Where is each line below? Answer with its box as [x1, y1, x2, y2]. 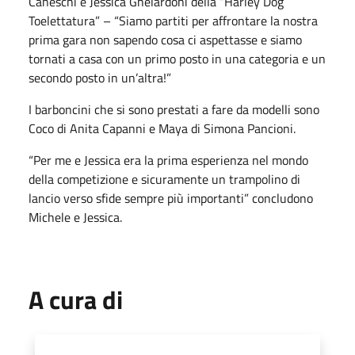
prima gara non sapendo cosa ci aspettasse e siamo [29, 29, 302, 49]
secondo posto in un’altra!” [29, 67, 174, 87]
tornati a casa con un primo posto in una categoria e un [29, 48, 326, 68]
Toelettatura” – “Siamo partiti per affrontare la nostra [29, 10, 318, 30]
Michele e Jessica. [29, 207, 125, 227]
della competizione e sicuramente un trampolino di [29, 169, 300, 189]
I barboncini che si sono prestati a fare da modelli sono [29, 99, 319, 119]
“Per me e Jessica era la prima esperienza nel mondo [29, 150, 308, 170]
